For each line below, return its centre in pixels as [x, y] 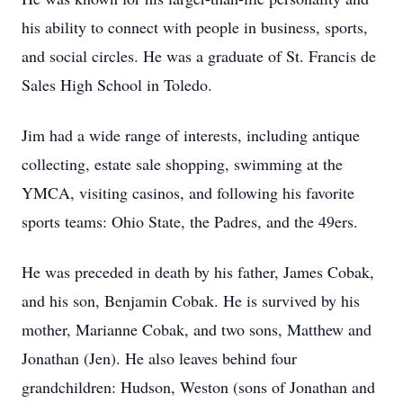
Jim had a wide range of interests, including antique [191, 135]
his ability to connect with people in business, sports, [195, 27]
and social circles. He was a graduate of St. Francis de [199, 56]
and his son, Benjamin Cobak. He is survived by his [191, 300]
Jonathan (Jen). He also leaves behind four [159, 358]
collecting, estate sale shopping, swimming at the [182, 164]
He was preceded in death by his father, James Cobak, [198, 272]
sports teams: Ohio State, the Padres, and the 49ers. [190, 221]
